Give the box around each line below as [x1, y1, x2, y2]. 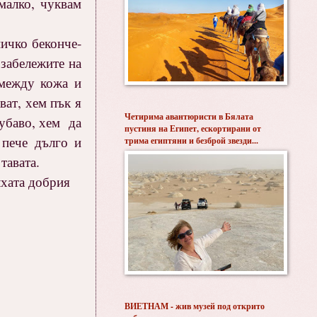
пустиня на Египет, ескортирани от [125, 122, 261, 134]
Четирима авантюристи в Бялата [125, 110, 253, 122]
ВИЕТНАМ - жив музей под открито [125, 300, 265, 312]
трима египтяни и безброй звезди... [125, 134, 258, 146]
